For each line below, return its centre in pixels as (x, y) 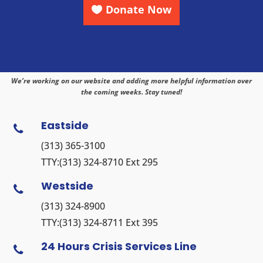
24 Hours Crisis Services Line (119, 247)
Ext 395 (140, 223)
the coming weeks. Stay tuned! (131, 92)
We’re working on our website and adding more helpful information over (131, 81)
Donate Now (138, 10)
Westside (67, 186)
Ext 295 (140, 162)
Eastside (65, 126)
